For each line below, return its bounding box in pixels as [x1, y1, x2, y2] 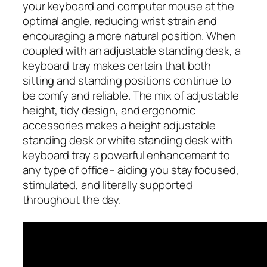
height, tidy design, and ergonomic [23, 102, 195, 118]
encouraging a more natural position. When [23, 27, 236, 44]
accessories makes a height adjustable [23, 117, 216, 133]
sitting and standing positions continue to [23, 72, 231, 88]
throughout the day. [23, 191, 122, 207]
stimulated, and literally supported [23, 176, 193, 193]
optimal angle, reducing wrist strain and [23, 13, 217, 29]
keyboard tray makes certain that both [23, 57, 212, 73]
